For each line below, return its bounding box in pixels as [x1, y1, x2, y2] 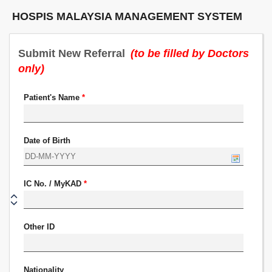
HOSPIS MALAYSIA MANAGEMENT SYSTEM [12, 10, 242, 22]
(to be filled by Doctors [131, 47, 249, 59]
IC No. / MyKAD [24, 179, 84, 188]
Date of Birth [24, 136, 71, 145]
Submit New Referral [18, 47, 128, 59]
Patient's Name [24, 93, 83, 102]
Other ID [24, 222, 55, 231]
